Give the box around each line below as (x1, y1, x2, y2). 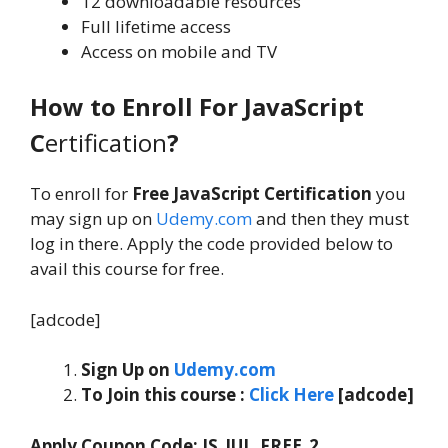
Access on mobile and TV (81, 39, 277, 63)
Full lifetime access (81, 14, 231, 38)
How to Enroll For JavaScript (30, 90, 364, 123)
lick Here (260, 383, 334, 406)
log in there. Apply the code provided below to (30, 232, 393, 255)
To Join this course (81, 383, 236, 406)
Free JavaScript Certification (132, 182, 372, 205)
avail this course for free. (30, 257, 224, 280)
